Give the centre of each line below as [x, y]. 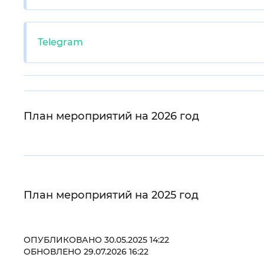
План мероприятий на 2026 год [111, 116]
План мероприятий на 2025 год [111, 195]
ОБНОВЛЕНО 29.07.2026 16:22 [86, 252]
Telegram [60, 42]
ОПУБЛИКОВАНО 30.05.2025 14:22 [96, 240]
